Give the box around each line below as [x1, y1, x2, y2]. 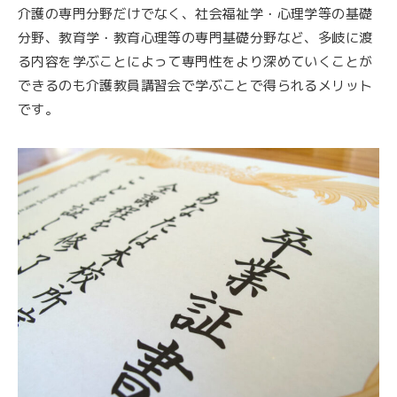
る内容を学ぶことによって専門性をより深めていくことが [18, 52, 373, 72]
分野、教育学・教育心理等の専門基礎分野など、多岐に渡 [18, 28, 373, 48]
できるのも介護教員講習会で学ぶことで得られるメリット [18, 76, 373, 96]
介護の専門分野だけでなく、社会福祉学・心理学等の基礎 [18, 4, 373, 24]
